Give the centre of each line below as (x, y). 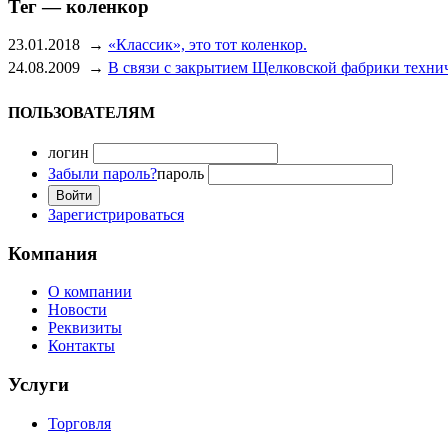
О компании (90, 292)
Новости (77, 310)
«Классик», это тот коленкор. (207, 45)
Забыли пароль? (102, 173)
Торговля (79, 423)
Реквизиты (85, 328)
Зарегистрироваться (116, 214)
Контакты (81, 346)
